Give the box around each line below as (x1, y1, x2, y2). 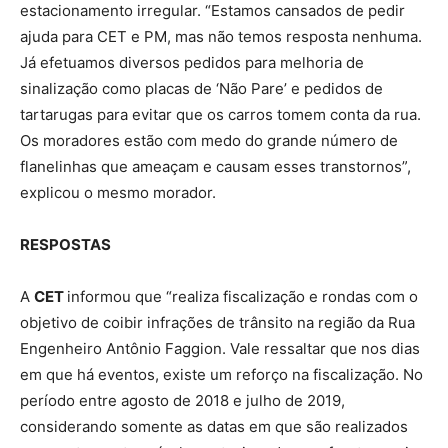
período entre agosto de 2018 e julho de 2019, (20, 390, 345, 410)
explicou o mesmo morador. (20, 182, 216, 202)
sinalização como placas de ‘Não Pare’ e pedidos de (20, 78, 383, 98)
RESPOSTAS (20, 234, 111, 254)
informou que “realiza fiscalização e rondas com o (67, 286, 418, 306)
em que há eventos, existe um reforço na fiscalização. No (20, 364, 423, 384)
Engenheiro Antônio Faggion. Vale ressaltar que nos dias (20, 338, 420, 358)
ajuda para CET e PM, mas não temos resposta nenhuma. (20, 26, 422, 46)
